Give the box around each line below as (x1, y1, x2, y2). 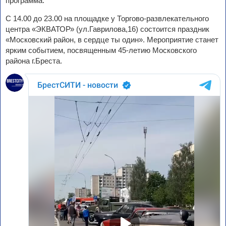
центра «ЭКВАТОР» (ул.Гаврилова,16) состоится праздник (6, 25, 209, 34)
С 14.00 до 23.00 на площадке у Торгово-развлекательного (6, 14, 209, 23)
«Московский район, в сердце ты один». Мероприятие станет (6, 35, 218, 44)
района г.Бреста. (6, 56, 62, 66)
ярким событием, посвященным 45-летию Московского (6, 46, 197, 55)
